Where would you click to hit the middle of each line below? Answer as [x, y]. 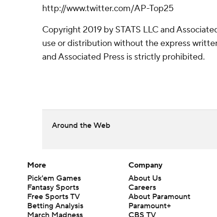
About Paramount [160, 197]
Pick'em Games [54, 178]
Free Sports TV [54, 197]
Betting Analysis [55, 206]
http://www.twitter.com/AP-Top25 [108, 8]
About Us [145, 178]
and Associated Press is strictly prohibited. [124, 57]
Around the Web [81, 125]
